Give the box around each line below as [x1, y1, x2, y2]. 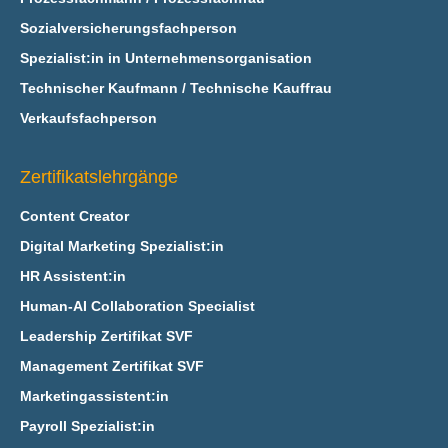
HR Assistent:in [19, 268, 126, 284]
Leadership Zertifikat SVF [19, 328, 193, 344]
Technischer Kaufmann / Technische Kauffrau [19, 80, 332, 96]
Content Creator [19, 208, 129, 224]
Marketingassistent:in [19, 388, 169, 404]
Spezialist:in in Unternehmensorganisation [19, 50, 312, 66]
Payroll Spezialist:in [19, 418, 155, 434]
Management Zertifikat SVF [19, 358, 204, 374]
